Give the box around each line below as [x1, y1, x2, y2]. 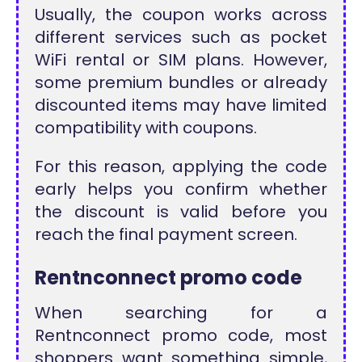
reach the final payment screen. [35, 223, 298, 246]
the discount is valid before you [35, 200, 327, 224]
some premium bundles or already [35, 71, 327, 95]
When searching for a [35, 301, 327, 324]
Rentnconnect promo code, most [35, 323, 327, 347]
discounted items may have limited [35, 94, 327, 117]
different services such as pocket [35, 26, 327, 49]
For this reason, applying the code [35, 155, 327, 179]
